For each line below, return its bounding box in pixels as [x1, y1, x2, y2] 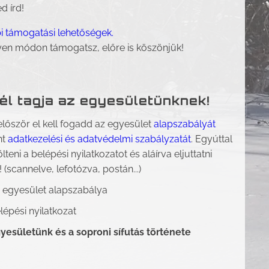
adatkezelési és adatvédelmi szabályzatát [8, 133, 192, 145]
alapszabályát [154, 118, 216, 130]
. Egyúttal [191, 133, 233, 145]
